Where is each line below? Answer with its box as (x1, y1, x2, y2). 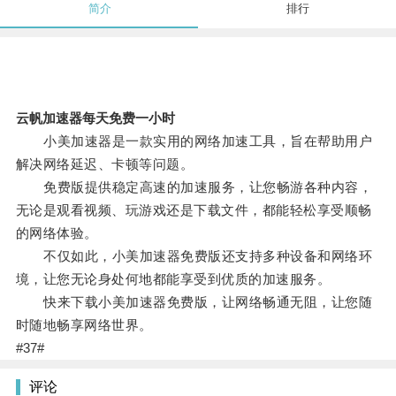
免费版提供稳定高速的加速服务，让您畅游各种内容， (15, 179, 373, 195)
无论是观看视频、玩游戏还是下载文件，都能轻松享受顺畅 (15, 202, 372, 218)
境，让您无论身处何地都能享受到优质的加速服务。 (15, 271, 331, 287)
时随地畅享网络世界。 (15, 317, 153, 333)
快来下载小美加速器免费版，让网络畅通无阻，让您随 (15, 294, 373, 310)
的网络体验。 (15, 225, 98, 241)
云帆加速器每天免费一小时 (15, 110, 175, 126)
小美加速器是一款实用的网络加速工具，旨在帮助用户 (15, 133, 373, 149)
